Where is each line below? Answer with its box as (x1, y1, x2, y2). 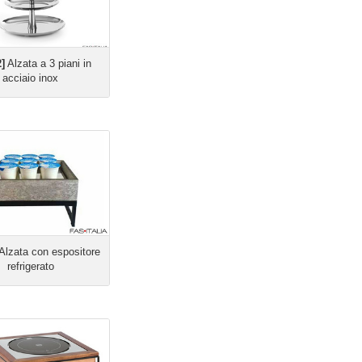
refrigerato (6, 260, 54, 272)
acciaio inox (2, 72, 59, 84)
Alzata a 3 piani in (4, 57, 91, 69)
